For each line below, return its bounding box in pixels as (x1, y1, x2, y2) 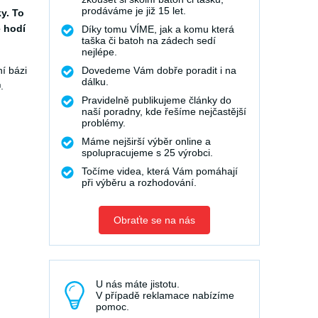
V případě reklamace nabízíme (96, 290, 234, 301)
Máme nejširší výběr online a (82, 136, 211, 147)
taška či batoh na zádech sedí (82, 35, 216, 46)
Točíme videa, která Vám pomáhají (82, 165, 238, 177)
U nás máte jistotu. (96, 278, 180, 290)
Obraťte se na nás (114, 214, 195, 226)
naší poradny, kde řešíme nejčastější (82, 106, 246, 117)
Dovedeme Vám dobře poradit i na (82, 65, 236, 76)
